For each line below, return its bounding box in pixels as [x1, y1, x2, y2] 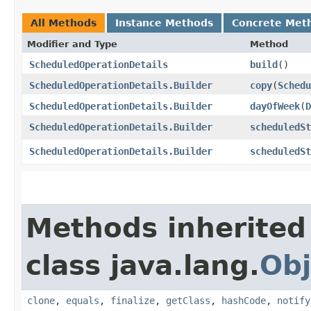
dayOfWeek [250, 100, 300, 112]
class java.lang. [26, 249, 260, 281]
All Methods [31, 17, 96, 28]
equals [66, 294, 99, 306]
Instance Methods [115, 17, 213, 28]
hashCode [221, 294, 266, 306]
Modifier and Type [27, 38, 117, 49]
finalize [110, 294, 155, 306]
